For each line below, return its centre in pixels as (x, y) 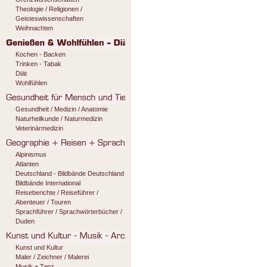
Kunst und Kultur (39, 247)
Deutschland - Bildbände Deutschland (70, 173)
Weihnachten (34, 28)
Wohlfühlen (31, 83)
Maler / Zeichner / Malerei (52, 257)
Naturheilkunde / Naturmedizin (59, 119)
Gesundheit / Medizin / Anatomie (62, 109)
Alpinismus (31, 154)
